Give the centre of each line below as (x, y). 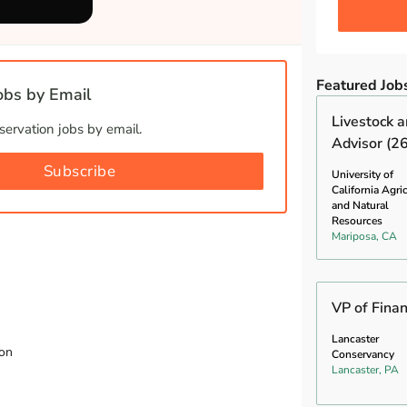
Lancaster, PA (365, 369)
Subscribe (79, 171)
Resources (357, 220)
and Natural (360, 205)
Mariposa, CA (364, 236)
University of (362, 174)
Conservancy (363, 354)
